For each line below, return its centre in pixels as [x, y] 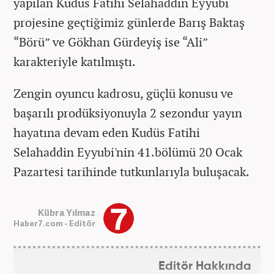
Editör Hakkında [205, 266]
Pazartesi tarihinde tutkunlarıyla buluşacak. [131, 171]
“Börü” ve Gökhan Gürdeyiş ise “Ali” [110, 42]
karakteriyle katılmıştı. [75, 61]
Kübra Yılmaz [67, 213]
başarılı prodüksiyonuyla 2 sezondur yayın [128, 113]
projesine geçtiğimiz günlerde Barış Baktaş [129, 22]
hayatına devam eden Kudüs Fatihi [107, 132]
